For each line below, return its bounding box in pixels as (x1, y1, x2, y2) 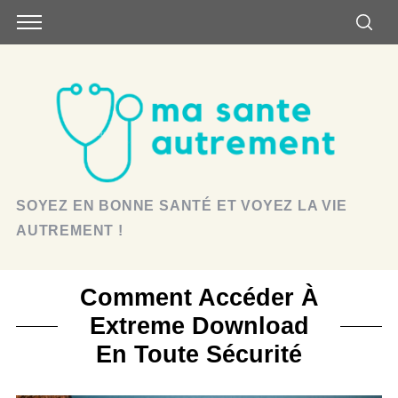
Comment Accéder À (79, 283, 319, 311)
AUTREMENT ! (15, 223, 123, 238)
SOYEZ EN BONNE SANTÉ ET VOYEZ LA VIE (15, 198, 347, 213)
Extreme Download (89, 312, 309, 339)
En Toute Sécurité (96, 340, 302, 368)
